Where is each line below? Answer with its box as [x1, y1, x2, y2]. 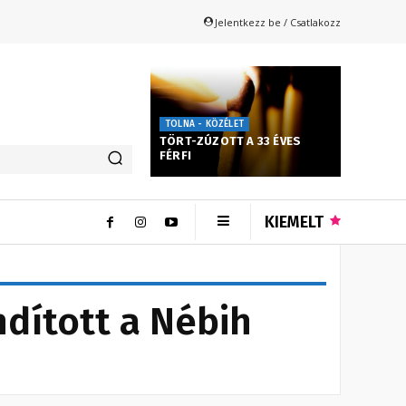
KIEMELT [265, 211, 324, 232]
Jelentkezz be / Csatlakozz [215, 14, 341, 29]
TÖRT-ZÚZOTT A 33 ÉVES [159, 133, 302, 148]
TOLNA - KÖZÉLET [165, 118, 244, 130]
